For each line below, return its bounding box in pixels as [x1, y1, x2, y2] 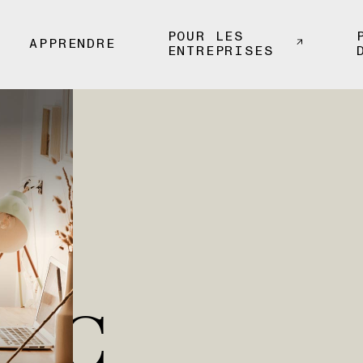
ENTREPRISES [167, 45, 274, 58]
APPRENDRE [29, 37, 116, 50]
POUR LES [167, 30, 245, 43]
